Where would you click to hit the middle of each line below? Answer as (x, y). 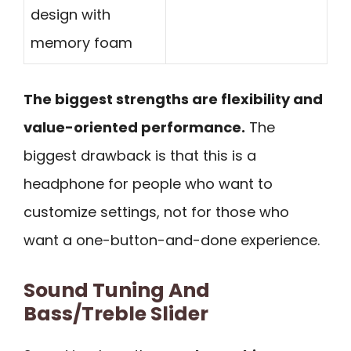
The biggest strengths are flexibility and (173, 99)
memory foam (81, 42)
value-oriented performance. (134, 127)
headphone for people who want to (148, 183)
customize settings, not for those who (156, 212)
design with (71, 14)
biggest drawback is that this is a (140, 155)
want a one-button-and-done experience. (172, 240)
